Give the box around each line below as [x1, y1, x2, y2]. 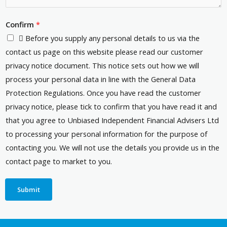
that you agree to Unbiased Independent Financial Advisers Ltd [6, 115, 219, 125]
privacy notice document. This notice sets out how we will [6, 60, 199, 70]
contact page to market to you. [6, 156, 112, 166]
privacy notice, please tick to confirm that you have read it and [6, 101, 217, 111]
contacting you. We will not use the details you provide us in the [6, 142, 219, 153]
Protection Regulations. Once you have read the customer [6, 87, 201, 98]
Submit [17, 184, 40, 194]
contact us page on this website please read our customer [6, 46, 203, 57]
